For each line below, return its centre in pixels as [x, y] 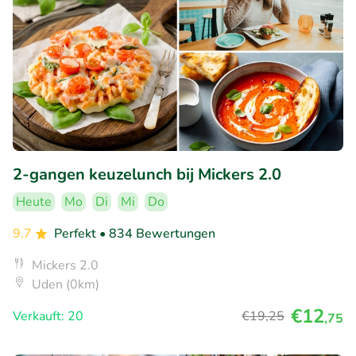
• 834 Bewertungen [157, 233]
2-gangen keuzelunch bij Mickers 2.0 [147, 174]
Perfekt [77, 233]
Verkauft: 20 [48, 316]
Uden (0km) [66, 284]
